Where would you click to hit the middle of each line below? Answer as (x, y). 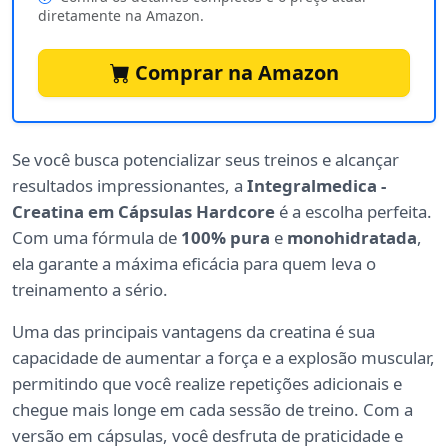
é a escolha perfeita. (353, 212)
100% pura (225, 238)
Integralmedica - (316, 186)
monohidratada (352, 238)
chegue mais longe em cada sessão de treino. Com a (212, 410)
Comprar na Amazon (234, 73)
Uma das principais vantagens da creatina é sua (193, 332)
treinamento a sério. (90, 290)
